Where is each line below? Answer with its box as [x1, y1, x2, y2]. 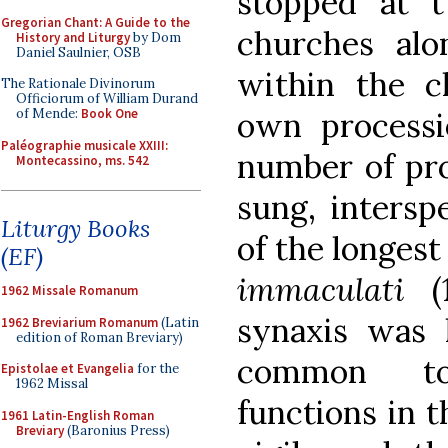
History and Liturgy [16, 28, 130, 46]
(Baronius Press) [64, 421, 170, 439]
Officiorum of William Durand [16, 90, 198, 107]
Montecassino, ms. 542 [16, 151, 149, 169]
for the [134, 360, 179, 377]
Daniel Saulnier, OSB [16, 43, 141, 61]
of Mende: [16, 105, 81, 122]
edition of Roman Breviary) [16, 328, 183, 346]
